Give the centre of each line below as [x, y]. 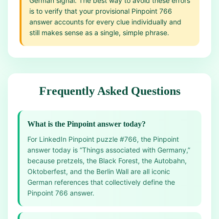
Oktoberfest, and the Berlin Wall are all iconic [99, 171]
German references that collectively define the [101, 182]
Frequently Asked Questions [109, 91]
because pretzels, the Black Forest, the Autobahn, [107, 161]
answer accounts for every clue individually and [105, 22]
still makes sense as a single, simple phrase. [99, 33]
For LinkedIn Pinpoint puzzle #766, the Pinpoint [103, 139]
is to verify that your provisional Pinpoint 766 [101, 11]
